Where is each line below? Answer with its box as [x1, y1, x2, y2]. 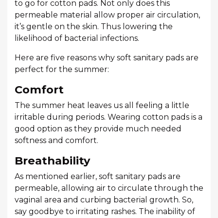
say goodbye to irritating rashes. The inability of [15, 207, 195, 216]
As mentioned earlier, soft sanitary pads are [15, 172, 181, 181]
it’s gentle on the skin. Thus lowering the [15, 22, 173, 31]
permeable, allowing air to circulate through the [15, 183, 203, 193]
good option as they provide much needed [15, 124, 182, 133]
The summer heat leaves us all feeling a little [15, 101, 189, 110]
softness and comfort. [15, 136, 98, 145]
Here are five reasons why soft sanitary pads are [15, 53, 199, 62]
